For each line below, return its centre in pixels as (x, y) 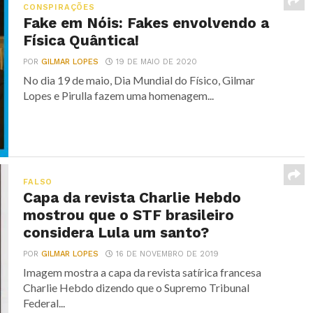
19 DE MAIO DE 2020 (157, 62)
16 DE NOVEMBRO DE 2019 (168, 254)
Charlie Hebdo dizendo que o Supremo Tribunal (137, 288)
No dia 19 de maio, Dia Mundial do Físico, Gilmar (139, 80)
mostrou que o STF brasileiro (129, 216)
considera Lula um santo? (116, 233)
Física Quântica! (81, 41)
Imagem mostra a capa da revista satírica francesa (143, 272)
